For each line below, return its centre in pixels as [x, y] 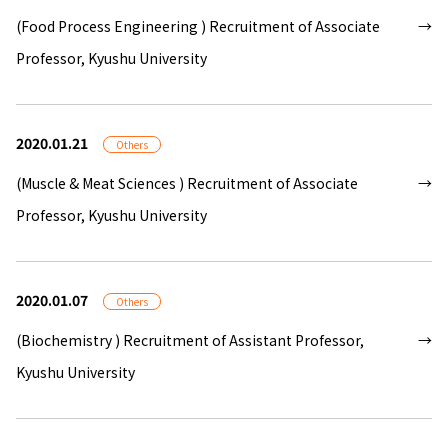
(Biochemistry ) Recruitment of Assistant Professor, [190, 340]
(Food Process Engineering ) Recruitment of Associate [198, 26]
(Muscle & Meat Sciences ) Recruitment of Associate [187, 183]
